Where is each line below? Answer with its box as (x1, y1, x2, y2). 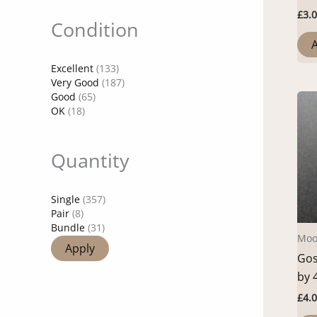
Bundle (51, 220, 85, 234)
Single (51, 192, 80, 206)
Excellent (51, 61, 93, 75)
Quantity (51, 146, 129, 173)
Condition (51, 16, 139, 42)
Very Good (51, 75, 99, 89)
